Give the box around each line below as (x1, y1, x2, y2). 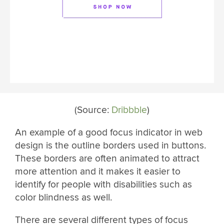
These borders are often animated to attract (15, 152, 199, 165)
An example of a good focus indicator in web (15, 126, 202, 139)
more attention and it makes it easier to (15, 165, 180, 178)
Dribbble (111, 103, 147, 116)
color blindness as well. (15, 191, 112, 204)
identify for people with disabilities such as (15, 178, 192, 191)
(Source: (74, 103, 111, 116)
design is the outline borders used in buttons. (15, 139, 206, 152)
